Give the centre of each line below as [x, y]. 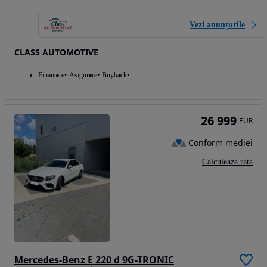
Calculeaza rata [227, 162]
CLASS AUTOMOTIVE [56, 52]
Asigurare [83, 75]
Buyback [114, 75]
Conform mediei [221, 142]
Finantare [51, 75]
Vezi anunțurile [217, 25]
